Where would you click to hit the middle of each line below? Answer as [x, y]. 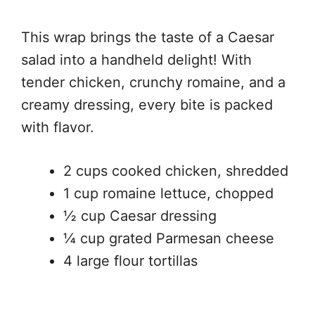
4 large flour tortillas [130, 261]
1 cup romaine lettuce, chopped [168, 193]
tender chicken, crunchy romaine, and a [153, 82]
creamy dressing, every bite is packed [147, 105]
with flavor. [58, 127]
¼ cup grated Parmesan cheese [169, 238]
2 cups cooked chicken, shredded [176, 171]
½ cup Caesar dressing [140, 216]
